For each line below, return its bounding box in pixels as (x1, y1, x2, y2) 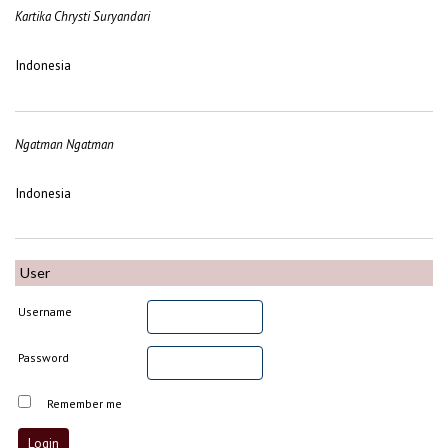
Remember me (47, 395, 123, 411)
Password (18, 349, 70, 365)
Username (18, 303, 73, 319)
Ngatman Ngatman (15, 135, 114, 153)
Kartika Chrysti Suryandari (15, 8, 150, 26)
